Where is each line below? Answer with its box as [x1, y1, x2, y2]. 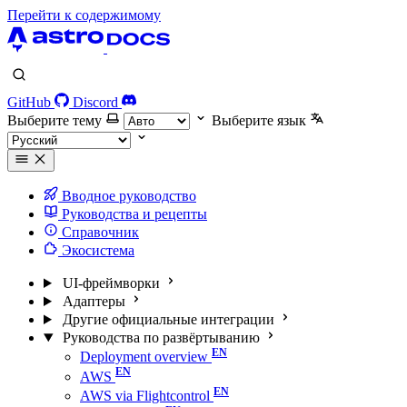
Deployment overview [80, 349, 208, 365]
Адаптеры [62, 293, 125, 309]
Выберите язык [212, 113, 306, 128]
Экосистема [58, 243, 134, 258]
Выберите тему [7, 113, 102, 128]
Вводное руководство [58, 188, 196, 203]
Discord [73, 94, 118, 110]
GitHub [7, 94, 51, 110]
